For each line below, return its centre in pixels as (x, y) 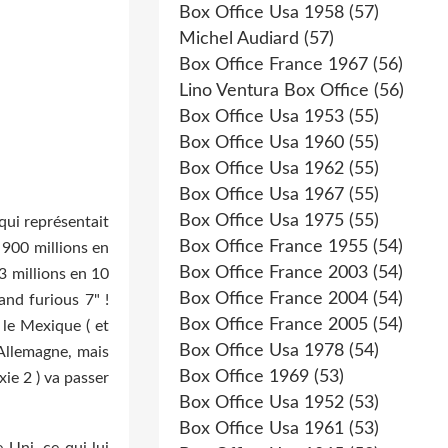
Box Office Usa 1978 (261, 351)
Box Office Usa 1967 (261, 195)
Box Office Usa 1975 (261, 221)
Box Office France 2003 (273, 273)
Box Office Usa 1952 (261, 403)
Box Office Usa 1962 (261, 169)
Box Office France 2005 (273, 325)
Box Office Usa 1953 (261, 117)
